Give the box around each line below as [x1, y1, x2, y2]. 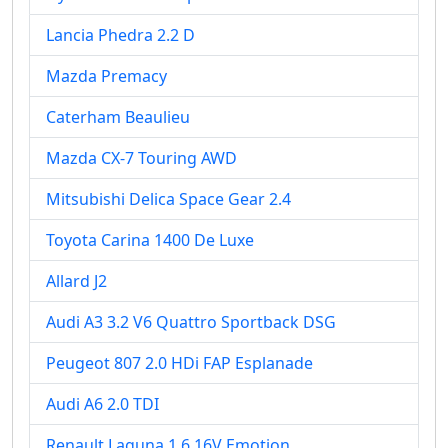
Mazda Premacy [46, 65, 167, 87]
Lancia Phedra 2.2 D [46, 24, 195, 46]
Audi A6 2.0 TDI [46, 393, 159, 415]
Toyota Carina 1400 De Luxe [46, 229, 254, 251]
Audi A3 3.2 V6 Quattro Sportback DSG [46, 311, 336, 333]
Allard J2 [46, 270, 107, 292]
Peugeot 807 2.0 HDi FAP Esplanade [46, 352, 313, 374]
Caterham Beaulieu [46, 106, 190, 128]
